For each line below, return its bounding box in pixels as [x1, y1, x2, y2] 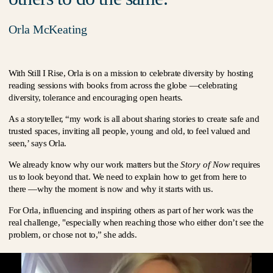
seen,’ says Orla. [9, 138, 69, 148]
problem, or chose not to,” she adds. [9, 230, 137, 239]
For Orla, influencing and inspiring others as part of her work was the [9, 205, 253, 215]
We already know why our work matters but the [9, 160, 180, 169]
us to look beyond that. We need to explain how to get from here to [9, 172, 247, 182]
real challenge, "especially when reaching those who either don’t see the [9, 218, 264, 227]
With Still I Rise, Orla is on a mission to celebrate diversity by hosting [9, 68, 253, 78]
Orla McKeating [9, 23, 87, 36]
